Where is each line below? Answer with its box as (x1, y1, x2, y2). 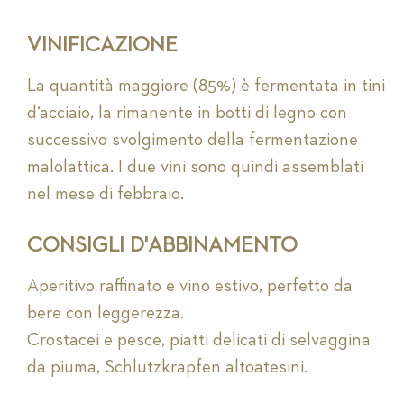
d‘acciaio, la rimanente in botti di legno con (27, 104, 347, 123)
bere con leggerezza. (27, 304, 184, 323)
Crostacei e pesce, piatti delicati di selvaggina (27, 331, 371, 350)
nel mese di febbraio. (27, 185, 184, 204)
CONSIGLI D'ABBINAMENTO (27, 234, 298, 257)
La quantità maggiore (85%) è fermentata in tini (27, 77, 385, 96)
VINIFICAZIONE (27, 34, 178, 57)
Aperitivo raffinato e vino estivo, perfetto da (27, 277, 353, 296)
